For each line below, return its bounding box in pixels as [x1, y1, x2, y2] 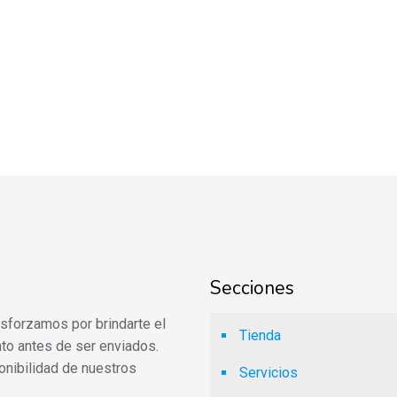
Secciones [210, 276, 294, 301]
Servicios [239, 364, 298, 382]
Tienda [239, 327, 281, 345]
